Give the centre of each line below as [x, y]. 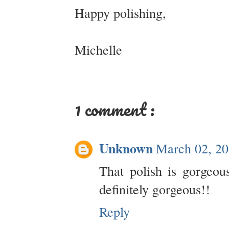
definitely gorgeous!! [155, 189]
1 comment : [115, 109]
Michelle [98, 50]
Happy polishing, [120, 13]
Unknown [126, 148]
